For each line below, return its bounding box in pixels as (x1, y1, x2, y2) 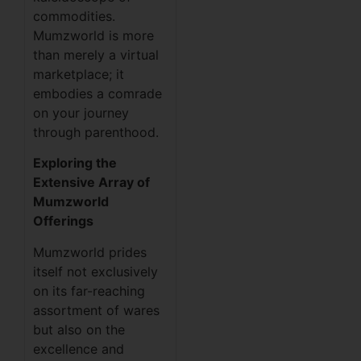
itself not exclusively (33, 263, 158, 280)
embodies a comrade (33, 85, 162, 102)
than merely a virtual (33, 46, 159, 63)
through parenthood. (33, 123, 159, 140)
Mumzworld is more (33, 27, 154, 44)
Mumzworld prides (33, 243, 147, 260)
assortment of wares (33, 301, 160, 318)
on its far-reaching (33, 282, 145, 299)
